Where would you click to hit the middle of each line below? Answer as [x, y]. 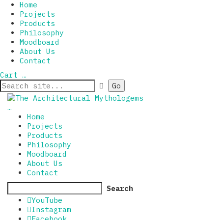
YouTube [47, 200]
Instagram [51, 209]
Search [120, 188]
